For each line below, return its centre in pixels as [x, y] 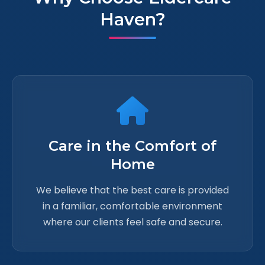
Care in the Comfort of [132, 146]
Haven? [132, 19]
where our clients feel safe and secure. [132, 222]
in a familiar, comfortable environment [132, 206]
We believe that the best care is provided [132, 190]
